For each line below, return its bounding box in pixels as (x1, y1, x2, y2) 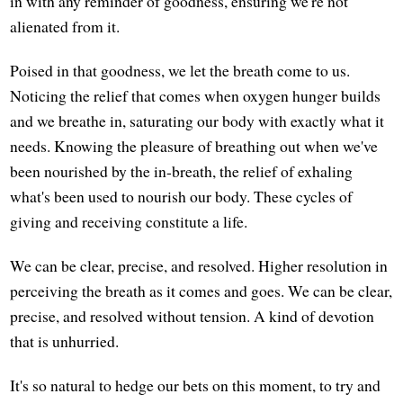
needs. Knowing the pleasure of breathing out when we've (10, 134, 379, 157)
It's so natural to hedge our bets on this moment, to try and (10, 373, 381, 396)
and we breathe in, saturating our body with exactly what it (10, 109, 385, 131)
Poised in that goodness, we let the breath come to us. (10, 58, 351, 81)
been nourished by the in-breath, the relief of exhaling (10, 159, 354, 182)
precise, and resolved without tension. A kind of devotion (10, 304, 375, 327)
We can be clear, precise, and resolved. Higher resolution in (10, 254, 389, 276)
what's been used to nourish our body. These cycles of (10, 184, 354, 207)
